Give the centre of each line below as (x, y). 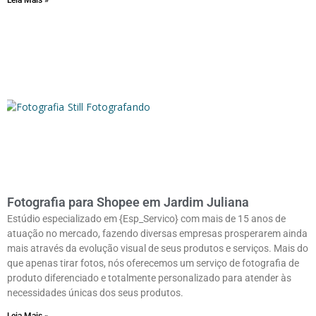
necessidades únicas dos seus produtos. (95, 292)
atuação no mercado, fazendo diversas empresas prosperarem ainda (157, 233)
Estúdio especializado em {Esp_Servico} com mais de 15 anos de (146, 218)
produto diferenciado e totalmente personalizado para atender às (149, 278)
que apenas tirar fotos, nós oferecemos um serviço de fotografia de (153, 263)
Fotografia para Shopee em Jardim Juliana (128, 202)
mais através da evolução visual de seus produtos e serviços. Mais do (158, 248)
